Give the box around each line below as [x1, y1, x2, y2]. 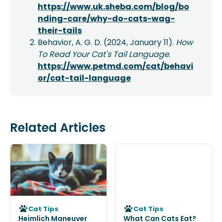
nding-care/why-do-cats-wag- [38, 13, 175, 24]
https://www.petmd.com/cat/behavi [38, 60, 193, 72]
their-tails [38, 25, 82, 36]
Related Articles [10, 119, 106, 136]
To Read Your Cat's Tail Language [38, 49, 169, 60]
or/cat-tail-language [38, 72, 131, 84]
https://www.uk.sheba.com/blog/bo [38, 1, 189, 12]
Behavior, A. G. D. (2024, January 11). [38, 37, 176, 48]
